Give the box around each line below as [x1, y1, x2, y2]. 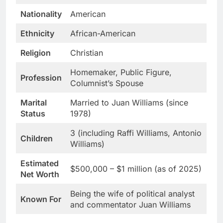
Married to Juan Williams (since [70, 97, 188, 108]
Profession [20, 72, 62, 83]
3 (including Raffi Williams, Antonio [70, 127, 202, 138]
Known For [20, 194, 61, 204]
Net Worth [20, 169, 59, 179]
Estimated [20, 158, 59, 168]
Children [20, 133, 53, 143]
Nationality [20, 8, 62, 19]
